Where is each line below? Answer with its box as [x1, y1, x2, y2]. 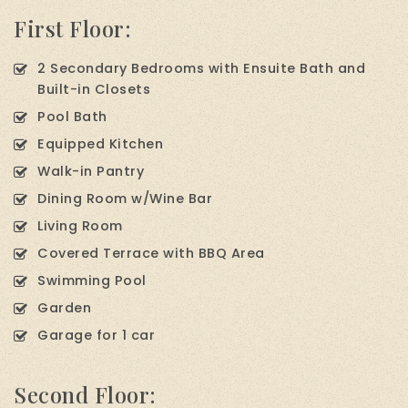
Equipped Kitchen [37, 134, 163, 153]
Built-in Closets [37, 79, 150, 98]
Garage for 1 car [37, 325, 155, 344]
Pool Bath [37, 107, 107, 126]
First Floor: [14, 13, 131, 43]
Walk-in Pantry [37, 161, 144, 180]
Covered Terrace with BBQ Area [37, 243, 265, 262]
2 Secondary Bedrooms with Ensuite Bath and [37, 58, 365, 77]
